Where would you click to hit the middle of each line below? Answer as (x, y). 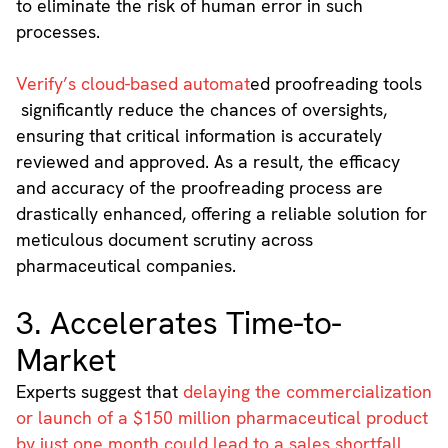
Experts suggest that (99, 392)
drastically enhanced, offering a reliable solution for (221, 214)
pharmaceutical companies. (125, 266)
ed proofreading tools (335, 84)
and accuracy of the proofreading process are (199, 188)
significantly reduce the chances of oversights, (201, 110)
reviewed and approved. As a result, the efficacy (207, 162)
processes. (57, 32)
